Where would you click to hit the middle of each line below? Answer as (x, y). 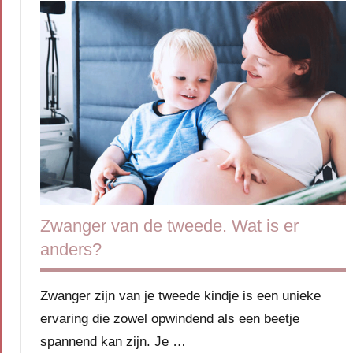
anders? (71, 250)
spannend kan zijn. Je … (113, 342)
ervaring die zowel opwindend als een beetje (170, 319)
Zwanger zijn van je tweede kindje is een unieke (180, 296)
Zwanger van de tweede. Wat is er (169, 226)
